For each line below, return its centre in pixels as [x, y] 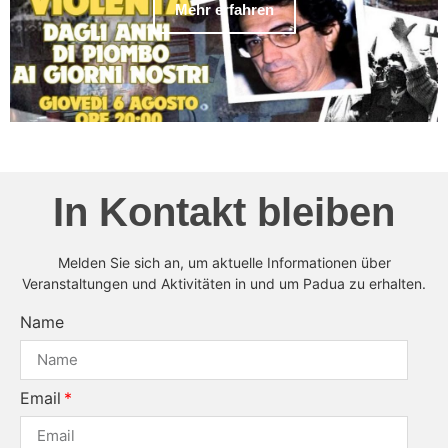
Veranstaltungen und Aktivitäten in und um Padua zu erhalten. [224, 283]
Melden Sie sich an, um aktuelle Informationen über [224, 262]
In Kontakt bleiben [224, 211]
